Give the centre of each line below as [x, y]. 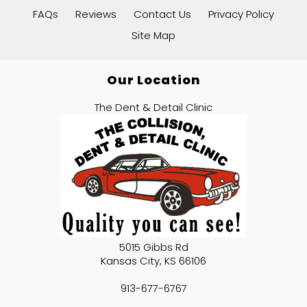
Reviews [96, 14]
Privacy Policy [241, 14]
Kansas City [130, 261]
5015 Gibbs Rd [153, 247]
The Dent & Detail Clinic [153, 108]
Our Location [153, 80]
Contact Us [162, 14]
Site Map [153, 36]
